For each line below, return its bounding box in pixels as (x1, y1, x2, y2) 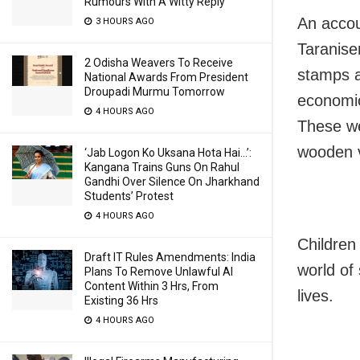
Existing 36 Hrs (84, 294, 158, 307)
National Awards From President (84, 71, 248, 84)
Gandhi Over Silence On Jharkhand (84, 175, 260, 188)
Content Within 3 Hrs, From (84, 280, 219, 292)
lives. (297, 287, 333, 305)
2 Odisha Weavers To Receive (84, 56, 233, 69)
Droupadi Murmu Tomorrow (84, 85, 225, 98)
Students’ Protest (84, 190, 174, 202)
